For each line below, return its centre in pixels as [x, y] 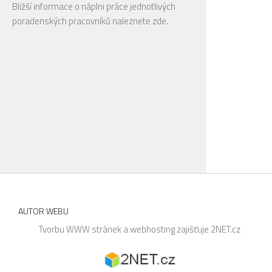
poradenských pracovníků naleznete [82, 21]
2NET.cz [226, 229]
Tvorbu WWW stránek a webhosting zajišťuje [125, 229]
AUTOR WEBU [43, 211]
